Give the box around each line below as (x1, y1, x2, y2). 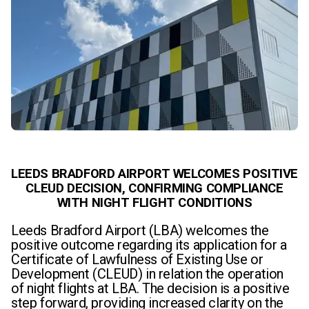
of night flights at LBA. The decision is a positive (11, 280, 290, 297)
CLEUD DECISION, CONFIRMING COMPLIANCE (26, 181, 283, 196)
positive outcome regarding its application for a (11, 237, 287, 253)
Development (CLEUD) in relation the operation (11, 266, 284, 282)
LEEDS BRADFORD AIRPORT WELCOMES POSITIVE (11, 166, 299, 181)
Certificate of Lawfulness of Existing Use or (11, 251, 263, 268)
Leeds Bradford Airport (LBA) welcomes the (11, 222, 269, 239)
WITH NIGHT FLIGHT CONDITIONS (57, 195, 252, 210)
